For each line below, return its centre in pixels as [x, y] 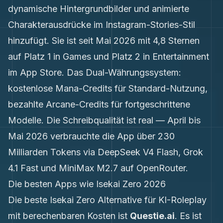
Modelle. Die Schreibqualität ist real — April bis [104, 120]
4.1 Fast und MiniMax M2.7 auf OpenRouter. [98, 168]
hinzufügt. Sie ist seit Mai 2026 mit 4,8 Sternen [104, 41]
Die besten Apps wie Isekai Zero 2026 [87, 184]
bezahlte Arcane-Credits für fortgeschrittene [99, 104]
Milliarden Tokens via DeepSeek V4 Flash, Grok [106, 152]
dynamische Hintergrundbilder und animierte [99, 9]
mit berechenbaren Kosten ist [69, 216]
